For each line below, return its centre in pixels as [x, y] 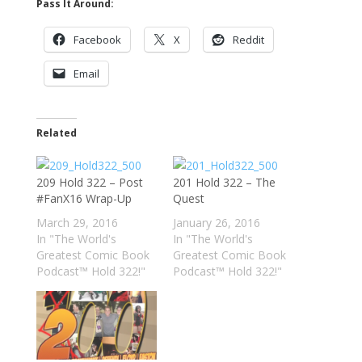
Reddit [248, 39]
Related [56, 133]
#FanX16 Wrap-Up [84, 198]
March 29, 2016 [77, 222]
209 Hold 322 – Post [89, 182]
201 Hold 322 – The [224, 182]
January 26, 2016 [216, 222]
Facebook [97, 39]
